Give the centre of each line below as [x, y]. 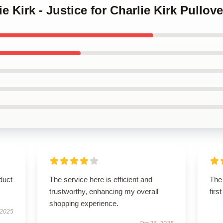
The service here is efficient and [101, 179]
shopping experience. [84, 203]
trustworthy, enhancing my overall [104, 191]
